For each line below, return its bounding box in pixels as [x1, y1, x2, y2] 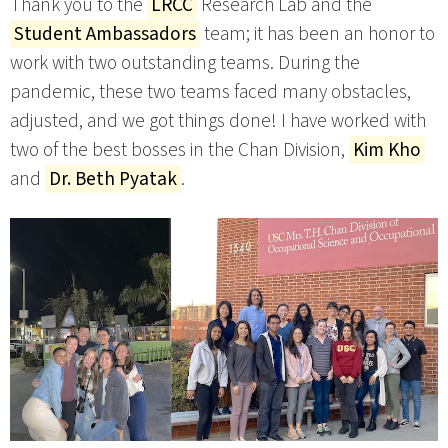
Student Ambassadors [14, 19, 196, 48]
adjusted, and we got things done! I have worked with [10, 106, 426, 135]
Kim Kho [353, 135, 421, 164]
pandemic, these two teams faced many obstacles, [10, 77, 411, 106]
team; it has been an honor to [200, 19, 435, 48]
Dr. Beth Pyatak [49, 164, 177, 193]
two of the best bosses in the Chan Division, [10, 135, 349, 164]
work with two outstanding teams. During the [10, 48, 360, 77]
